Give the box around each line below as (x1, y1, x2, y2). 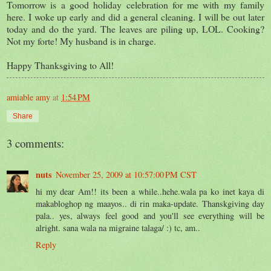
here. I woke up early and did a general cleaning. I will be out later (7, 10, 264, 23)
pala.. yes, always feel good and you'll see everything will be (36, 209, 264, 221)
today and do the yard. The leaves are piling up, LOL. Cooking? (7, 22, 264, 35)
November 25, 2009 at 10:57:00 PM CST (56, 168, 197, 180)
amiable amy (7, 91, 50, 103)
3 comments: (7, 135, 64, 151)
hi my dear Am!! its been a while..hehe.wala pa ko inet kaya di (36, 185, 264, 197)
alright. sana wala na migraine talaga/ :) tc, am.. (36, 221, 200, 233)
